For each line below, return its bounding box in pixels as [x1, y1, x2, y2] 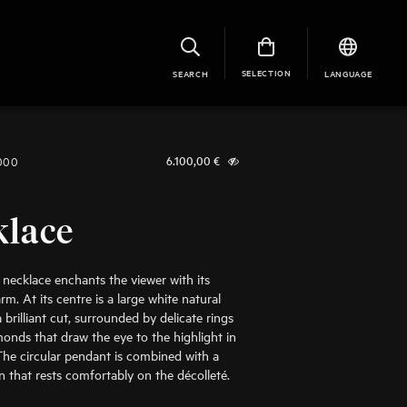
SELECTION [241, 65, 292, 78]
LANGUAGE [323, 66, 372, 79]
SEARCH [173, 66, 209, 79]
